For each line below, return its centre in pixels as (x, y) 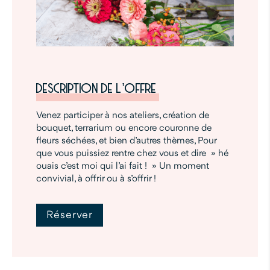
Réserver (70, 215)
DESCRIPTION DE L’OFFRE (97, 90)
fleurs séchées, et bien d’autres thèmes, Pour (127, 141)
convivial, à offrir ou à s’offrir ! (96, 179)
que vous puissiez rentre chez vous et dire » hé (133, 154)
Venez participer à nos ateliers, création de (123, 116)
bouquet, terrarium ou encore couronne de (124, 129)
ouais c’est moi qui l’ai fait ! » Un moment (123, 167)
